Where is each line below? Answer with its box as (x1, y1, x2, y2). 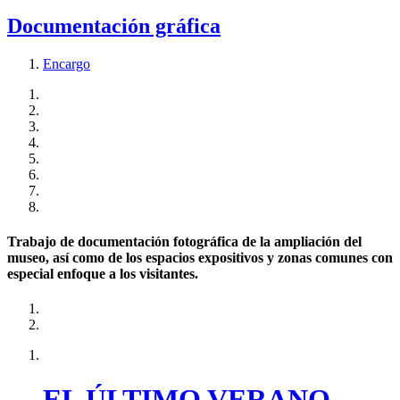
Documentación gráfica (7, 13, 221, 37)
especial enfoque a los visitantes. (7, 266, 198, 282)
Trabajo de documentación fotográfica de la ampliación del (7, 234, 362, 250)
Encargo (43, 55, 90, 71)
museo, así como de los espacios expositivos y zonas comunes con (7, 250, 393, 266)
